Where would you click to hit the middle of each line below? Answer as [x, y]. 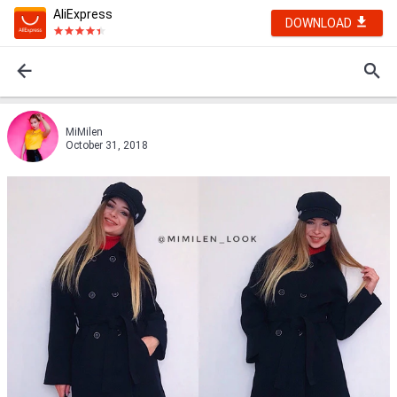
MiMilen [84, 132]
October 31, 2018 [107, 145]
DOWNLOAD [320, 23]
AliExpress [83, 14]
